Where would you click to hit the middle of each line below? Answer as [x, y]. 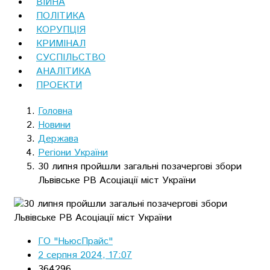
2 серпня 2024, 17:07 [85, 255]
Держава [58, 139]
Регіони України [73, 152]
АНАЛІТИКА [64, 71]
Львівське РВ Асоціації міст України [117, 180]
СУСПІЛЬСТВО [71, 57]
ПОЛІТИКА [61, 16]
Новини [54, 125]
